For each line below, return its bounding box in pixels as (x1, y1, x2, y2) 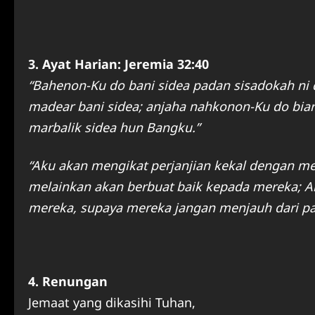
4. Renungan (28, 273, 108, 290)
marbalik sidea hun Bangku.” (28, 119, 200, 136)
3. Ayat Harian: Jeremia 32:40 (28, 56, 209, 73)
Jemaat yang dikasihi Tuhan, (28, 294, 195, 311)
